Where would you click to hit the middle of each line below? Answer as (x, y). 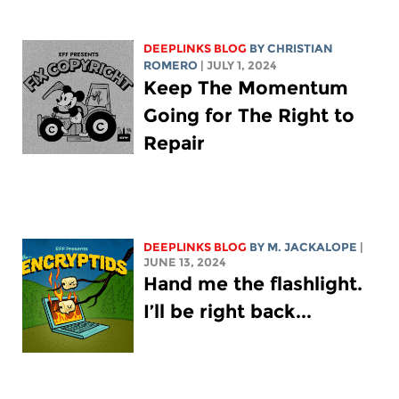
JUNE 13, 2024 (185, 262)
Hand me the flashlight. (253, 283)
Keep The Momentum (246, 87)
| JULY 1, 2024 (239, 65)
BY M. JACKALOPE (304, 247)
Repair (175, 142)
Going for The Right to (249, 115)
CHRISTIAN (301, 48)
